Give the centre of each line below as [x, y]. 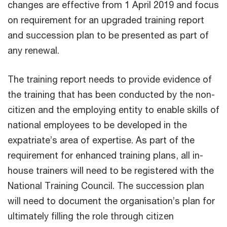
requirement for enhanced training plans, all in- [105, 155]
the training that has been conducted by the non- [111, 94]
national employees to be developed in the [97, 124]
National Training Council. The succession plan [106, 185]
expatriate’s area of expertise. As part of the [101, 140]
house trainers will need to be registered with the [111, 170]
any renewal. [33, 50]
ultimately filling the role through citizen [91, 216]
